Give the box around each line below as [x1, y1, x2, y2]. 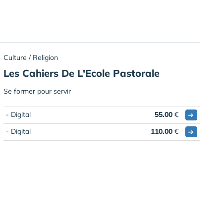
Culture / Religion [3, 53, 58, 62]
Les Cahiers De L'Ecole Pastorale [3, 66, 160, 79]
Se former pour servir [3, 86, 71, 96]
